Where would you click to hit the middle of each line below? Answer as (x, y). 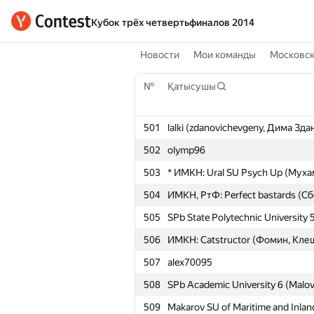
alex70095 (190, 262)
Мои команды (225, 55)
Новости (160, 55)
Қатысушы (192, 86)
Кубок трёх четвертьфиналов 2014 (173, 22)
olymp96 (186, 150)
